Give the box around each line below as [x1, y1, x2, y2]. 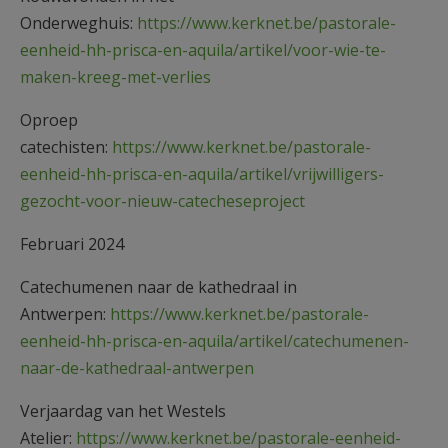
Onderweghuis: [20, 11, 137, 34]
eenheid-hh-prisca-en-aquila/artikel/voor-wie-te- [20, 38, 386, 61]
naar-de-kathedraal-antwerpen [20, 356, 254, 379]
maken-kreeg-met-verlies [20, 65, 211, 88]
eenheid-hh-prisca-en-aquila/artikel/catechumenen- [20, 329, 409, 352]
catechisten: [20, 135, 112, 158]
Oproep [20, 108, 78, 131]
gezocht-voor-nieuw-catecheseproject [20, 189, 305, 212]
